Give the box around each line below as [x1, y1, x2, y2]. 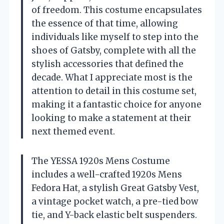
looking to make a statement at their [31, 112, 191, 123]
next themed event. [31, 125, 115, 137]
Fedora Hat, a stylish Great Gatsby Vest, [31, 182, 199, 193]
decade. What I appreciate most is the [31, 71, 192, 83]
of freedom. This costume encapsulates [31, 4, 202, 15]
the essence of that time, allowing [31, 17, 178, 29]
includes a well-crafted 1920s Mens [31, 168, 182, 180]
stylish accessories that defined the [31, 58, 183, 69]
